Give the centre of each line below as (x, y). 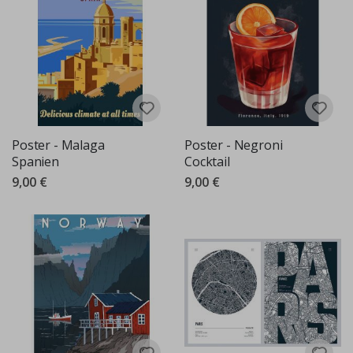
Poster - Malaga (58, 145)
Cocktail (207, 162)
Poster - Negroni (234, 145)
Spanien (35, 162)
